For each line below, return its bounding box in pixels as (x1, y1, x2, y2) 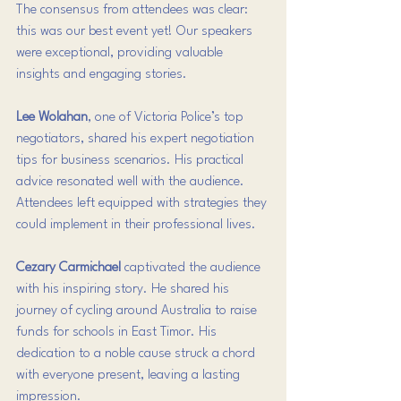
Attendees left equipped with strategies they (16, 197, 270, 210)
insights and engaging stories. (16, 68, 191, 81)
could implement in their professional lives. (16, 218, 256, 232)
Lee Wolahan (16, 111, 88, 124)
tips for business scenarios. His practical (16, 154, 247, 167)
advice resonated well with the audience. (16, 175, 248, 189)
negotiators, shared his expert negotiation (16, 132, 258, 146)
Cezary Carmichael (16, 261, 121, 275)
